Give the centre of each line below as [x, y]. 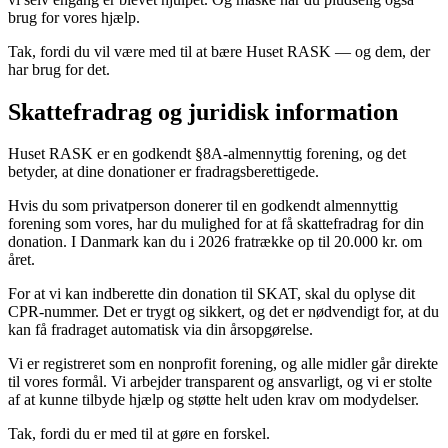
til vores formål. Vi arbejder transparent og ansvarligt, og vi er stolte [220, 382]
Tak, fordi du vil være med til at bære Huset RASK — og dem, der [219, 51]
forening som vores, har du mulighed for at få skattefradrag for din [216, 224]
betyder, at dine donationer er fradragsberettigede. [163, 172]
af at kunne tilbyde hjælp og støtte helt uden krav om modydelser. [213, 400]
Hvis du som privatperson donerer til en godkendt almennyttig [203, 206]
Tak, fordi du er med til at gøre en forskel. [139, 434]
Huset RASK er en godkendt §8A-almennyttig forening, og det [207, 154]
